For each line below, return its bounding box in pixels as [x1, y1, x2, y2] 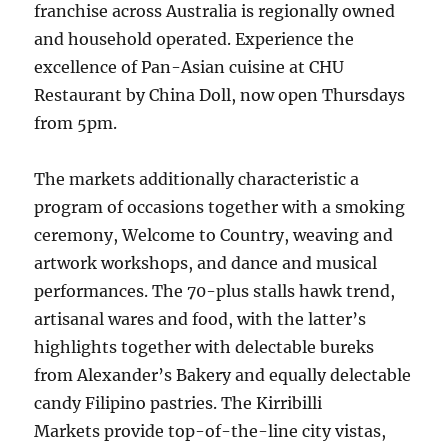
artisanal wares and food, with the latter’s [34, 309, 367, 329]
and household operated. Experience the [34, 29, 355, 49]
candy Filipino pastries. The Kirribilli [34, 393, 323, 413]
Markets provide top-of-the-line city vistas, [34, 421, 387, 441]
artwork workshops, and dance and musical [34, 253, 378, 273]
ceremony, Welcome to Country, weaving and [34, 225, 394, 245]
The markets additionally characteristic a [34, 169, 360, 189]
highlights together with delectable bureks [34, 337, 375, 357]
